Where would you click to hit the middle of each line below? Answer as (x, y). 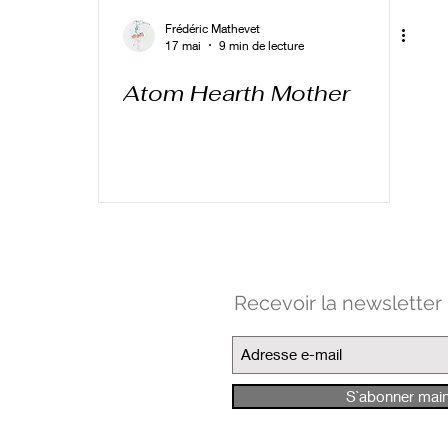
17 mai (183, 45)
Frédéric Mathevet (212, 28)
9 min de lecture (261, 45)
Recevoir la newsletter (338, 302)
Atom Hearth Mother (236, 92)
